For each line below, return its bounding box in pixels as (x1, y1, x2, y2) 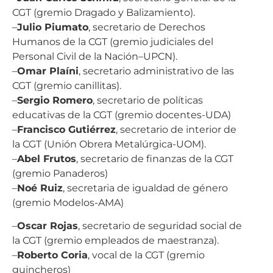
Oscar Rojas (17, 219, 78, 232)
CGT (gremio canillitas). (12, 79, 121, 91)
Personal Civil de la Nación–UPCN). (12, 50, 177, 62)
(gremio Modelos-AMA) (12, 196, 124, 208)
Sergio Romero (17, 94, 93, 106)
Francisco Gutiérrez (17, 123, 116, 135)
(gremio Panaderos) (12, 167, 108, 179)
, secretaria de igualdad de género (63, 182, 228, 194)
